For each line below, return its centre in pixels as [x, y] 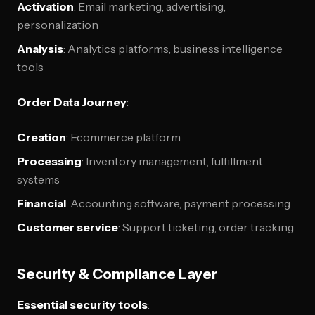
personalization [58, 25]
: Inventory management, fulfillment [172, 161]
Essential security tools [82, 304]
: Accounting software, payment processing [178, 203]
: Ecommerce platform [123, 137]
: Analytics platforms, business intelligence [173, 49]
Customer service [67, 227]
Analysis [40, 49]
